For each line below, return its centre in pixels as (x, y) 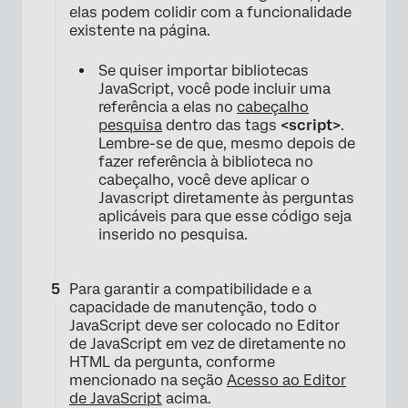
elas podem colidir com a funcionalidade (210, 12)
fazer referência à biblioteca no (206, 161)
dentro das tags (221, 125)
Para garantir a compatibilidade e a (190, 289)
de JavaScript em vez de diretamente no (208, 343)
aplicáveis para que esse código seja (225, 216)
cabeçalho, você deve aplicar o (204, 179)
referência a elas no (168, 107)
